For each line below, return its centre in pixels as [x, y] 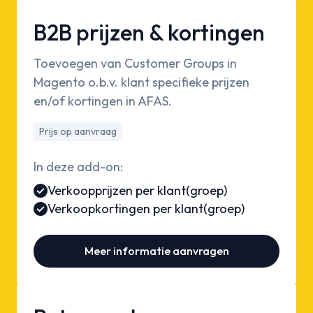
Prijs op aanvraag [78, 132]
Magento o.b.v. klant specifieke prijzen [141, 82]
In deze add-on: [78, 167]
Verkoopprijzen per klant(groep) [137, 191]
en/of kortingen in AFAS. [103, 101]
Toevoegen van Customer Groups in [135, 64]
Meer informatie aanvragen [156, 251]
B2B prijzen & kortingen [149, 32]
